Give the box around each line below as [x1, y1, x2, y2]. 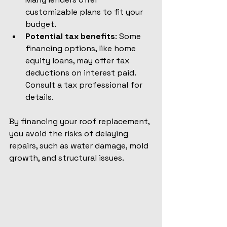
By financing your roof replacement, [9, 116, 152, 127]
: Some [115, 30, 143, 42]
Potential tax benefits [25, 30, 115, 42]
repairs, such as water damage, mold [9, 140, 150, 151]
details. [25, 91, 54, 102]
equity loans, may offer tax [25, 55, 131, 66]
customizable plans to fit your [25, 6, 145, 17]
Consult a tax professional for [25, 79, 144, 90]
